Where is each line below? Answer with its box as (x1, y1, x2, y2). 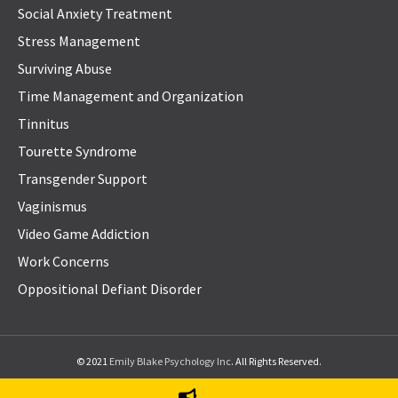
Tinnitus (18, 115, 69, 133)
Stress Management (18, 32, 140, 51)
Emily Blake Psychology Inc (109, 354, 231, 369)
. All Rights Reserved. (231, 354, 322, 369)
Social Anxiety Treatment (18, 4, 172, 23)
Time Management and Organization (18, 87, 243, 106)
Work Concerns (18, 252, 109, 271)
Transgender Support (18, 170, 147, 188)
